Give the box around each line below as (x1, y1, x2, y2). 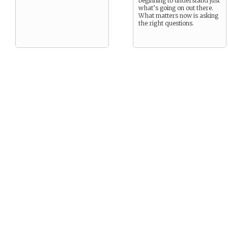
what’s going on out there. (138, 4, 213, 12)
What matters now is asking (138, 12, 218, 19)
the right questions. (138, 19, 194, 27)
